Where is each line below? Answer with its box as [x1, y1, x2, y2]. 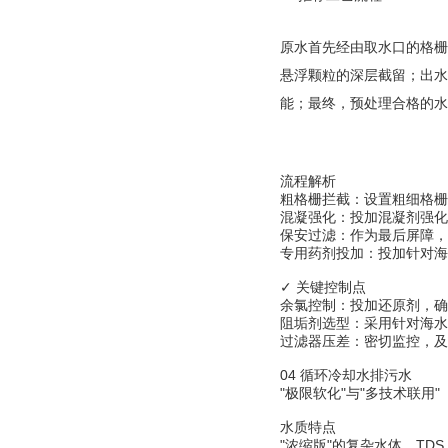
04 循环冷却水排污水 [280, 367, 412, 383]
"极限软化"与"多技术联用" [280, 385, 440, 401]
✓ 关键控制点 [280, 279, 366, 295]
